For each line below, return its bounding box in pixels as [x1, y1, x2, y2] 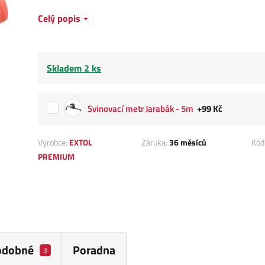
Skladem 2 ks [47, 61, 101, 76]
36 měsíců [169, 136, 207, 149]
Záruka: [141, 136, 170, 149]
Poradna [72, 241, 115, 260]
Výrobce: [38, 136, 69, 149]
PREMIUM [38, 150, 75, 163]
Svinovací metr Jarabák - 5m [88, 101, 193, 115]
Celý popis [38, 11, 80, 26]
